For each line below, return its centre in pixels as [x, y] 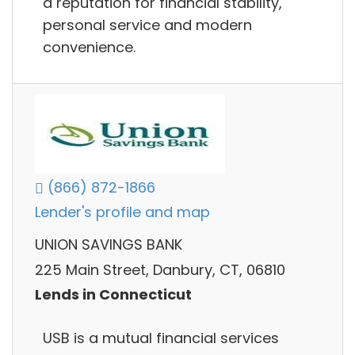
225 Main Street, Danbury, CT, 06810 [160, 269]
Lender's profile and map [122, 212]
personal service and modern [147, 25]
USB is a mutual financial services [161, 338]
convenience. [89, 47]
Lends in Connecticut [113, 295]
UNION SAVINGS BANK [109, 245]
